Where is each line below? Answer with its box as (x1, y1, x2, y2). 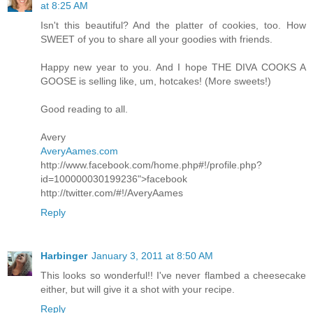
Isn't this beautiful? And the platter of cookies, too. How (41, 20, 306, 31)
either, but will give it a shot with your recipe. (41, 284, 235, 296)
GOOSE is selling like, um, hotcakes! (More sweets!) (41, 75, 271, 87)
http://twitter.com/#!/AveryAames (41, 187, 183, 199)
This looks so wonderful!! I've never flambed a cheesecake (41, 270, 306, 282)
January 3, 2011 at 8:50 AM (92, 250, 213, 262)
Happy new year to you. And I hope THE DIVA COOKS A (41, 61, 306, 73)
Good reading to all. (41, 103, 128, 115)
